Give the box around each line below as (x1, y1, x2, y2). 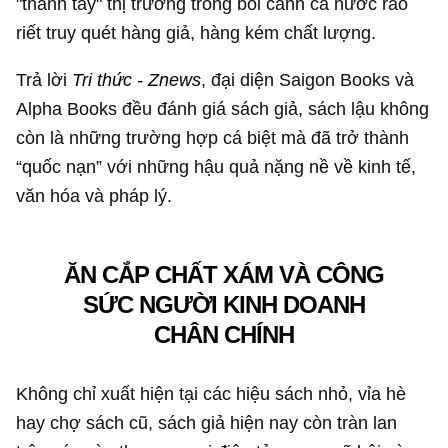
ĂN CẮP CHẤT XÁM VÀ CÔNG (64, 261, 384, 289)
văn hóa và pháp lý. (16, 184, 173, 206)
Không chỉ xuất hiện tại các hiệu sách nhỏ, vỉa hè (16, 382, 407, 404)
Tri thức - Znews (72, 68, 202, 90)
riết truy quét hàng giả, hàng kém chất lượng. (16, 21, 377, 43)
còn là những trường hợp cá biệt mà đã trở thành (16, 126, 410, 148)
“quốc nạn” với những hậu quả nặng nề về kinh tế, (16, 155, 417, 177)
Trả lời (16, 68, 73, 90)
